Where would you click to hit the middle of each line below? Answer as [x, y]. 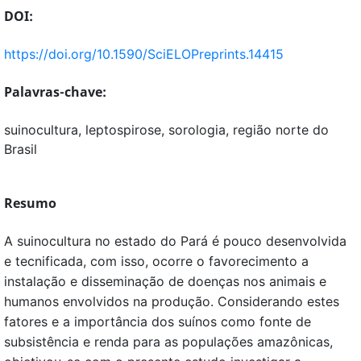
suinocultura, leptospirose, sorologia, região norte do [166, 130]
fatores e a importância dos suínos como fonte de [158, 322]
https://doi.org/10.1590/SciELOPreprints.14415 [144, 54]
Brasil [21, 149]
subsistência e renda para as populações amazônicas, [168, 342]
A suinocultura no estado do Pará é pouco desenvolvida [175, 241]
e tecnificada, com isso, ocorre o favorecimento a [156, 261]
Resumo [30, 203]
